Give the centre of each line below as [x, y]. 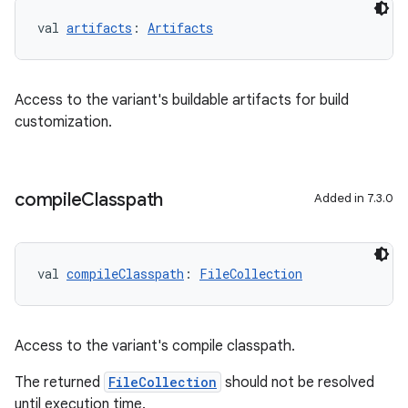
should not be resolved [298, 382]
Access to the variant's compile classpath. [155, 346]
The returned [59, 382]
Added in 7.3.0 [354, 198]
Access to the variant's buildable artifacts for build [182, 100]
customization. [63, 122]
